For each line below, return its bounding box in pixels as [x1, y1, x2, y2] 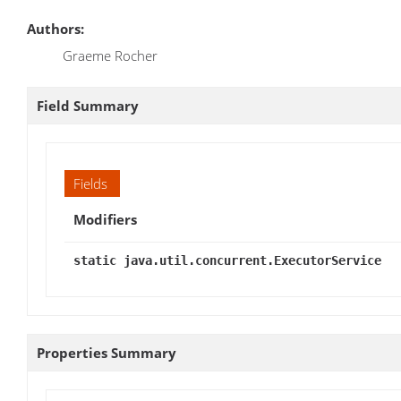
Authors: [27, 19, 84, 38]
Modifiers [73, 209, 137, 228]
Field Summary [37, 96, 139, 115]
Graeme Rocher [63, 46, 158, 64]
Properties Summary [37, 343, 176, 362]
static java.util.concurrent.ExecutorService [73, 252, 381, 268]
